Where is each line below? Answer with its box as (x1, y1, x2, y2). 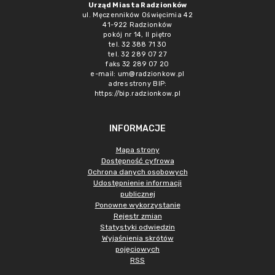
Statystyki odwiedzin (100, 223, 175, 231)
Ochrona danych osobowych (87, 168, 188, 176)
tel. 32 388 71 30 (108, 41, 167, 48)
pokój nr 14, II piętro (103, 31, 172, 39)
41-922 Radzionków (103, 21, 172, 29)
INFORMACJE (109, 123, 166, 134)
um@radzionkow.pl (117, 70, 185, 78)
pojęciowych (115, 245, 160, 254)
